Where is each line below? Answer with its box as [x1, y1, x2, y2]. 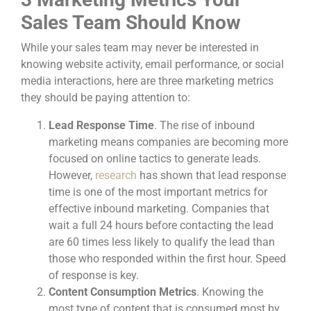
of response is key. [49, 268, 139, 282]
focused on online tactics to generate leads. [49, 151, 261, 165]
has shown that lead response [137, 168, 286, 182]
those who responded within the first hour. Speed [49, 251, 286, 265]
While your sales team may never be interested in [21, 40, 259, 54]
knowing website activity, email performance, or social [21, 57, 284, 71]
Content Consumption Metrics [49, 285, 196, 299]
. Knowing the [196, 285, 263, 299]
